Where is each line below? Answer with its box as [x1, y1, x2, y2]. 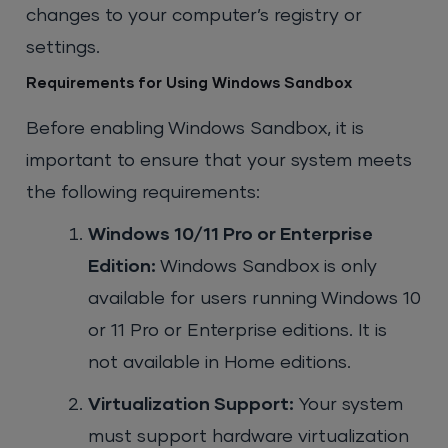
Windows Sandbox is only [156, 258, 378, 277]
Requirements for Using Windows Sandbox [26, 76, 353, 92]
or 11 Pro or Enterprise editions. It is [88, 322, 388, 341]
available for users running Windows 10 [88, 290, 422, 309]
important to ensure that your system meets [26, 152, 413, 171]
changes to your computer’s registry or [26, 7, 363, 26]
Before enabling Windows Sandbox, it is [26, 120, 365, 139]
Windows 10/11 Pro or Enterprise [88, 226, 374, 245]
